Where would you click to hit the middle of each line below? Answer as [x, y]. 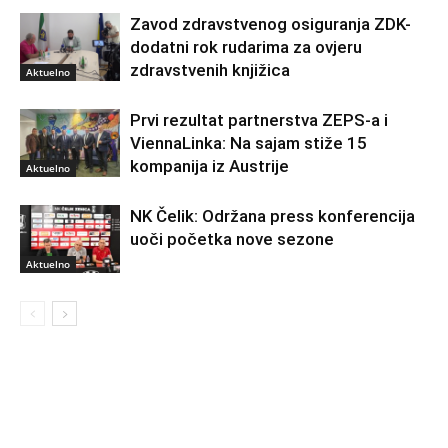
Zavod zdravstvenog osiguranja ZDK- [270, 23]
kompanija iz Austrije [209, 165]
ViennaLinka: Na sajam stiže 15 [248, 142]
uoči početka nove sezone [232, 238]
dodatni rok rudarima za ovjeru [246, 46]
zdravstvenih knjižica [210, 69]
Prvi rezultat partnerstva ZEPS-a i [259, 119]
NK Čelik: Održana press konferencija [272, 215]
